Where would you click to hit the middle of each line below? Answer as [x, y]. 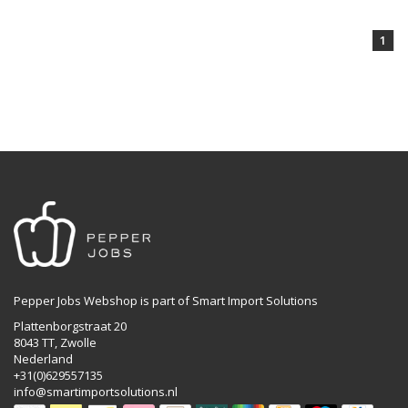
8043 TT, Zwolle [55, 342]
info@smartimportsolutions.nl [96, 391]
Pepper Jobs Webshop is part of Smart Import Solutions [166, 300]
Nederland [43, 358]
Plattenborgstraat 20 [70, 326]
